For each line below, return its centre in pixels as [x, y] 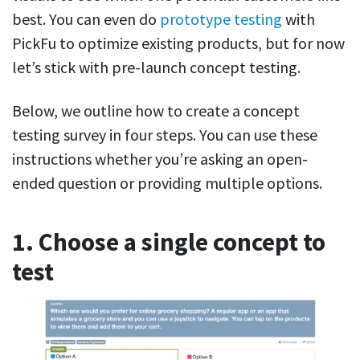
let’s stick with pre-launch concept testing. [156, 67]
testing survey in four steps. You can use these [165, 134]
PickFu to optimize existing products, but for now [178, 43]
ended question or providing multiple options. [167, 182]
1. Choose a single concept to [169, 241]
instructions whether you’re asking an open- [160, 158]
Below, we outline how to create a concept [156, 110]
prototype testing [221, 18]
